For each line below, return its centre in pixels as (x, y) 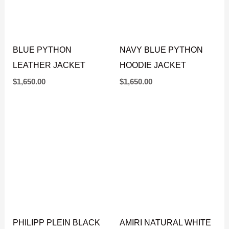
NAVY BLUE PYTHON (161, 98)
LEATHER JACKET (49, 113)
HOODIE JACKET (153, 113)
